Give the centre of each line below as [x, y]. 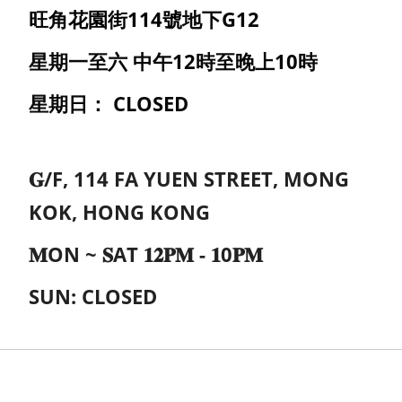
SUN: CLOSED [92, 296]
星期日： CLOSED [108, 103]
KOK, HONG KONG [119, 211]
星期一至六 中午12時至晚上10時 [173, 61]
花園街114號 [125, 18]
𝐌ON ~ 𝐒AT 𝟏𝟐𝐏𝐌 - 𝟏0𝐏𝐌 [145, 253]
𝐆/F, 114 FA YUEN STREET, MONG [188, 178]
